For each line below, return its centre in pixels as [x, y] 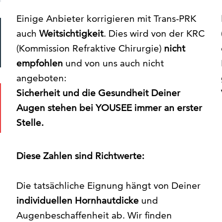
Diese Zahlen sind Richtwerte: [80, 156]
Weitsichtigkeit [71, 34]
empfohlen [39, 63]
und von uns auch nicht [113, 63]
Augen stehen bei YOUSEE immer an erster [109, 108]
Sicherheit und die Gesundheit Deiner [98, 93]
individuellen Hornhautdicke [77, 200]
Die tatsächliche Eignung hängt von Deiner [108, 185]
